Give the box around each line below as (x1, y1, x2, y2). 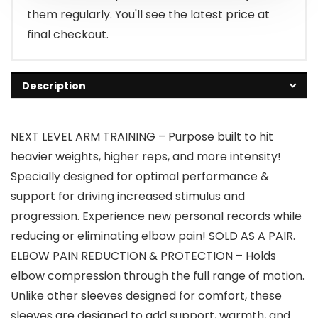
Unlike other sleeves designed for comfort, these (11, 287, 282, 305)
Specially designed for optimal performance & (11, 168, 269, 185)
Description (22, 79, 86, 94)
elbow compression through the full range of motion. (11, 268, 305, 285)
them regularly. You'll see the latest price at (27, 6, 270, 23)
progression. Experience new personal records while (11, 208, 302, 225)
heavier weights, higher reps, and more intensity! (11, 148, 281, 165)
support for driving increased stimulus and (11, 188, 245, 205)
